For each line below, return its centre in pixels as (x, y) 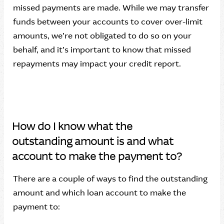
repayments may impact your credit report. (97, 64)
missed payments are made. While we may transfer (111, 8)
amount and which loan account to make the (99, 193)
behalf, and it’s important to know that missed (102, 50)
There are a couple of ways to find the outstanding (110, 179)
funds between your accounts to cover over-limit (108, 22)
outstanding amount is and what (93, 141)
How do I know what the (72, 126)
